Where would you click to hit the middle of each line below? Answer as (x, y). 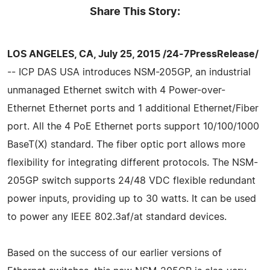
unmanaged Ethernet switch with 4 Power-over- (116, 90)
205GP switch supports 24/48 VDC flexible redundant (131, 181)
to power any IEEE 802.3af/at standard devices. (117, 217)
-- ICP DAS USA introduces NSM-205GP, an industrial (129, 72)
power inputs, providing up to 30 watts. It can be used (132, 199)
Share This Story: (135, 12)
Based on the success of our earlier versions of (115, 253)
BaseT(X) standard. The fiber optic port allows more (126, 144)
